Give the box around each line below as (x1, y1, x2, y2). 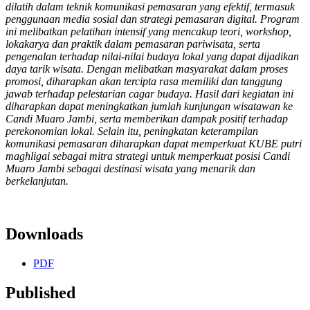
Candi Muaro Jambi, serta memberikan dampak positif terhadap (6, 113, 288, 125)
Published (6, 283, 75, 302)
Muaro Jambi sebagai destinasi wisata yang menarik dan (6, 163, 255, 175)
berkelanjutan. (6, 175, 69, 188)
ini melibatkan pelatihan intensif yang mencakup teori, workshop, (6, 26, 291, 38)
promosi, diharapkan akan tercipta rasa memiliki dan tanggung (6, 75, 282, 88)
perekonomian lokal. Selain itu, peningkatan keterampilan (6, 125, 258, 138)
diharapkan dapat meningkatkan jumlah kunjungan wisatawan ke (6, 100, 293, 113)
